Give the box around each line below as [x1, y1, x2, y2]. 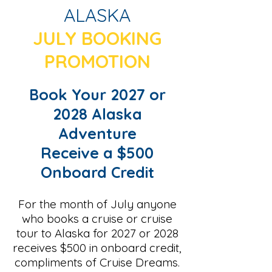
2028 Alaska [52, 104, 142, 123]
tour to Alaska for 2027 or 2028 [16, 226, 178, 240]
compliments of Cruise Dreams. [15, 255, 180, 270]
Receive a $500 [41, 143, 154, 162]
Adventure [58, 124, 137, 143]
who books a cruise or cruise [22, 211, 172, 226]
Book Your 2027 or [29, 85, 166, 104]
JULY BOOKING [33, 27, 161, 50]
